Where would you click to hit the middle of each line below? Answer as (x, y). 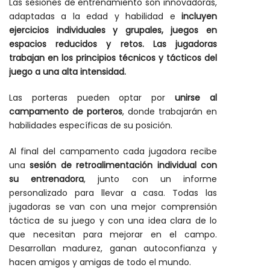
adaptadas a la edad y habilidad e (95, 17)
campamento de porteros (66, 112)
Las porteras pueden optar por (92, 98)
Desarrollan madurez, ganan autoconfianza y (113, 249)
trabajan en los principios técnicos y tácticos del (113, 58)
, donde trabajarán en (170, 112)
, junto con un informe (151, 179)
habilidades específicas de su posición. (91, 126)
